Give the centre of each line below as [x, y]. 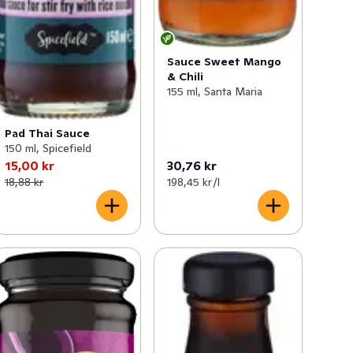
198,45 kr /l [193, 182]
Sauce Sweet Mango [224, 61]
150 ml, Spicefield [48, 148]
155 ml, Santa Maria [214, 91]
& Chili [185, 76]
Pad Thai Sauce [48, 133]
